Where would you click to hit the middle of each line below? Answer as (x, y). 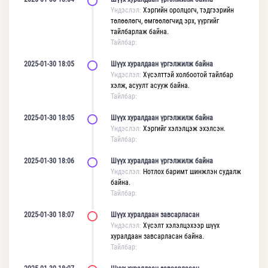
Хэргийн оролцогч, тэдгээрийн (188, 10)
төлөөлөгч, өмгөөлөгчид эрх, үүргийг (165, 21)
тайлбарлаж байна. (140, 32)
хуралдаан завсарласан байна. (157, 236)
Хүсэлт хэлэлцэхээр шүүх (181, 226)
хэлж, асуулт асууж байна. (150, 86)
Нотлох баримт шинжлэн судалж (192, 172)
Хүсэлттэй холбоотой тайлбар (188, 75)
